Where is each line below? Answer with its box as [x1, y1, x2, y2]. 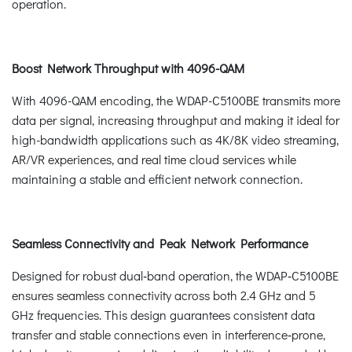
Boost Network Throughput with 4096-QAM [12, 59, 244, 76]
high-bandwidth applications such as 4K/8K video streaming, [12, 130, 339, 148]
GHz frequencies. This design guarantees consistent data [12, 306, 315, 323]
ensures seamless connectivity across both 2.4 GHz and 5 [12, 286, 316, 303]
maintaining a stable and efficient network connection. [12, 170, 302, 187]
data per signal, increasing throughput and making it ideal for [12, 111, 339, 128]
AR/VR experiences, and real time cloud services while [12, 150, 296, 167]
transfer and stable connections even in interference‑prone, [12, 325, 325, 343]
